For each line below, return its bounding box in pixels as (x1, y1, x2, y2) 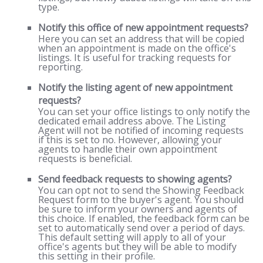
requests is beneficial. (38, 152, 132, 166)
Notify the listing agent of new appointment (38, 81, 232, 95)
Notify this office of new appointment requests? (38, 21, 248, 35)
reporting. (38, 60, 83, 74)
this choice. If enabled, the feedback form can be (38, 212, 249, 225)
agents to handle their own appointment (38, 143, 217, 156)
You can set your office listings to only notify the (38, 105, 250, 119)
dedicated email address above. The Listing (38, 114, 226, 128)
